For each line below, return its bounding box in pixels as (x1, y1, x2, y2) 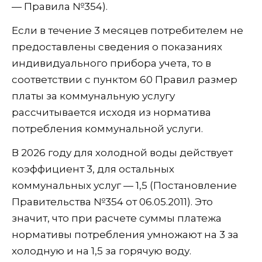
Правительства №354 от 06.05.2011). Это (12, 195, 213, 208)
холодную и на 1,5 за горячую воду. (12, 244, 191, 257)
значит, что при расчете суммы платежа (12, 212, 222, 224)
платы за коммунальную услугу (12, 89, 175, 102)
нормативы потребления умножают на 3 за (12, 228, 239, 240)
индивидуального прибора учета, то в (12, 57, 211, 69)
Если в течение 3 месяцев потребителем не (12, 24, 243, 36)
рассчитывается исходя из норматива (12, 106, 211, 118)
